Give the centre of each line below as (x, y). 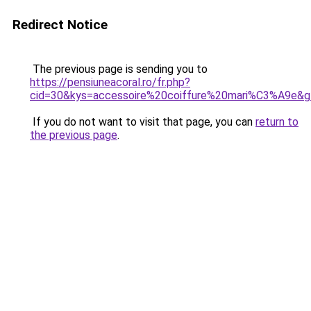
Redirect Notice (60, 25)
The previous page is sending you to (119, 69)
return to (277, 122)
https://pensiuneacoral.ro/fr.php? (110, 82)
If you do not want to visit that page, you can (143, 122)
